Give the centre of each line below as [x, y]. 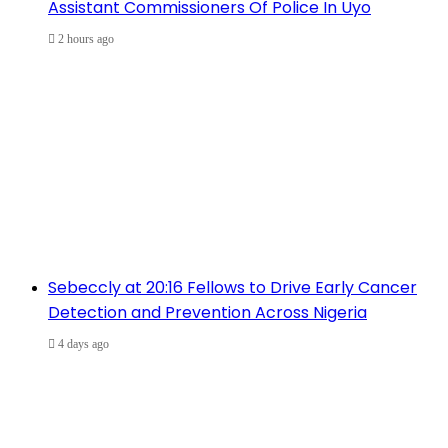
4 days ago [83, 344]
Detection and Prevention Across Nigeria [207, 313]
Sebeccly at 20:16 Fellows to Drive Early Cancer [232, 288]
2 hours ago [86, 39]
